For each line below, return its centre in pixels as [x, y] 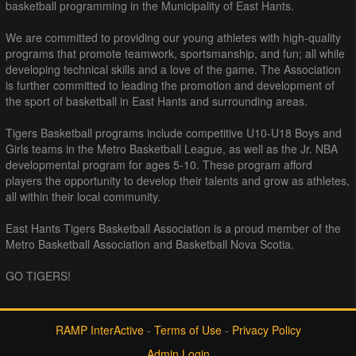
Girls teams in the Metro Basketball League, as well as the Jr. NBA [172, 148]
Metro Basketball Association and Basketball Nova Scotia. [150, 244]
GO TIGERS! [38, 275]
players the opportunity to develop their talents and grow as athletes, [178, 180]
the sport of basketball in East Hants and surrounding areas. [157, 101]
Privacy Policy [266, 329]
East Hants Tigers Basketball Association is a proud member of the [173, 228]
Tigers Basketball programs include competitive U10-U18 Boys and [174, 132]
